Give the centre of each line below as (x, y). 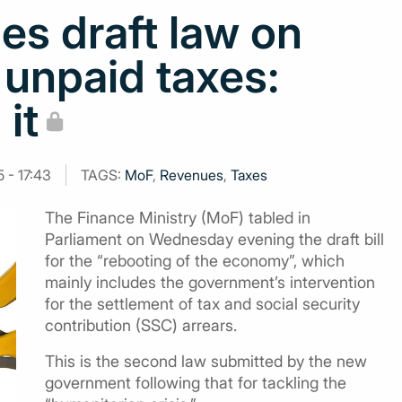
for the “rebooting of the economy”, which (195, 261)
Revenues (192, 175)
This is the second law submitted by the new (206, 361)
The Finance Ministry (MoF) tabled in (178, 218)
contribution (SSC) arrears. (141, 325)
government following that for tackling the (196, 383)
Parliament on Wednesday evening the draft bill (214, 239)
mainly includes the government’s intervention (210, 282)
